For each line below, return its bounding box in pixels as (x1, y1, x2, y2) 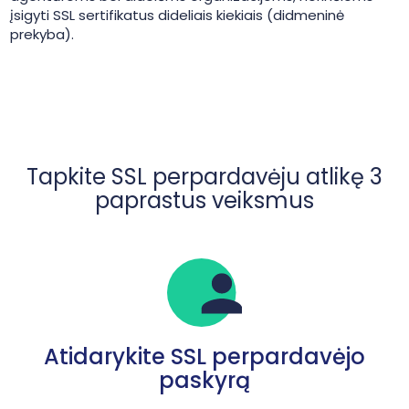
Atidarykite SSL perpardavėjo (44, 341, 365, 372)
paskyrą (159, 365, 250, 395)
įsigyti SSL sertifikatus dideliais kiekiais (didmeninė (9, 5, 344, 25)
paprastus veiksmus (95, 185, 314, 215)
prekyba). (9, 25, 74, 44)
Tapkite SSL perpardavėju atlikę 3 (26, 162, 383, 192)
